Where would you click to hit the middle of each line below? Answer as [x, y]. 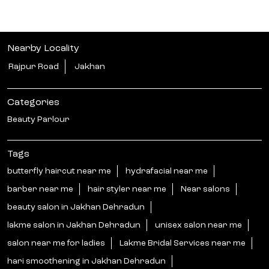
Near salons [205, 189]
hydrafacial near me [167, 171]
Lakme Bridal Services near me [183, 243]
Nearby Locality [43, 49]
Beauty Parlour [38, 120]
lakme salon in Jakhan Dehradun [74, 225]
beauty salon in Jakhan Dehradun [76, 207]
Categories [33, 103]
